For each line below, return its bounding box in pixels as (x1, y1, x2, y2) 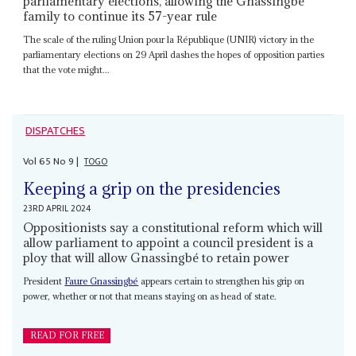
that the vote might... (23, 64, 110, 76)
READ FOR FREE (29, 329, 104, 341)
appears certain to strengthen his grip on (138, 274, 305, 287)
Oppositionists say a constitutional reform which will (23, 219, 323, 235)
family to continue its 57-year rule (23, 8, 218, 25)
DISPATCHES (25, 122, 86, 141)
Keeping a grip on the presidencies (23, 177, 281, 199)
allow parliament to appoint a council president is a (23, 234, 314, 250)
